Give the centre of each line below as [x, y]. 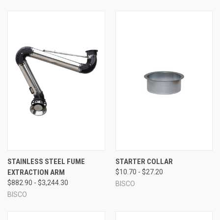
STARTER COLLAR [144, 161]
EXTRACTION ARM [36, 172]
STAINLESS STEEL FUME [46, 161]
